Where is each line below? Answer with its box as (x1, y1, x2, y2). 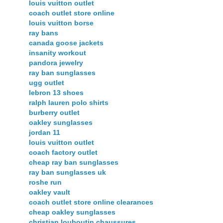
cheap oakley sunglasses (29, 208, 115, 216)
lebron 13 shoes (29, 88, 84, 97)
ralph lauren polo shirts (29, 98, 109, 107)
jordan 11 (29, 128, 60, 136)
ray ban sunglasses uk (29, 168, 106, 176)
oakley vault (29, 188, 70, 196)
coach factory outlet (29, 148, 98, 156)
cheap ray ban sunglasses (29, 158, 118, 166)
